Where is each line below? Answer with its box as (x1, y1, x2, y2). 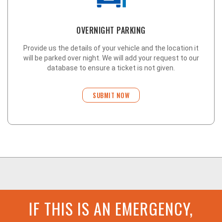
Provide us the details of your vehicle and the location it (23, 44, 199, 52)
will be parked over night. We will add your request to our (23, 54, 199, 62)
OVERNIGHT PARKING (76, 24, 146, 36)
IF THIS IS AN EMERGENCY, (29, 197, 193, 220)
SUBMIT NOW (93, 90, 129, 100)
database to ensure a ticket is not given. (47, 64, 175, 72)
